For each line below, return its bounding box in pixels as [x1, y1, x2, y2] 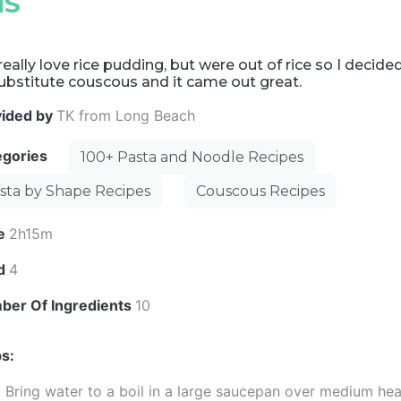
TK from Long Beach [56, 107, 196, 124]
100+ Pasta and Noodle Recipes [81, 149, 304, 166]
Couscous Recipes [196, 183, 326, 200]
